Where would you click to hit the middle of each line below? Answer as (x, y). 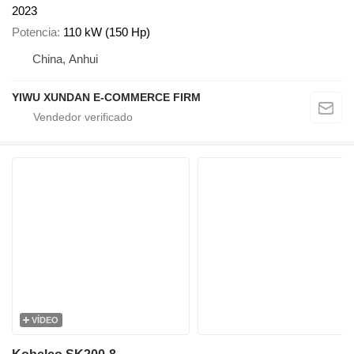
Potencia (34, 32)
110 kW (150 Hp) (107, 32)
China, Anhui (65, 58)
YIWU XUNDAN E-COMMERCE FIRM (106, 97)
